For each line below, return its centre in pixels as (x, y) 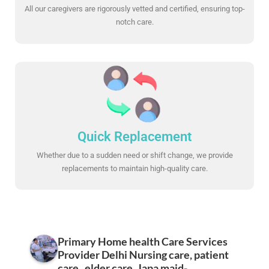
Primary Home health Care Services (143, 242)
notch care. (134, 22)
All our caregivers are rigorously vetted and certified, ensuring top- (134, 9)
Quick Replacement (134, 136)
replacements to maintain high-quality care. (134, 168)
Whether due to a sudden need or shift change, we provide (134, 155)
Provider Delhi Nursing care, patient (143, 255)
